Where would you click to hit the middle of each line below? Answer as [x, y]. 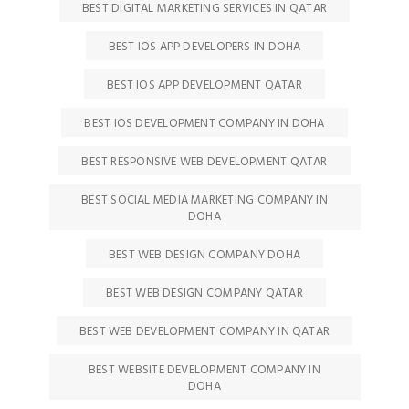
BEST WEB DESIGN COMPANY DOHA [204, 255]
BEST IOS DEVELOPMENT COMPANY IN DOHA [204, 124]
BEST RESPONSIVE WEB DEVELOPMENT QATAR [204, 162]
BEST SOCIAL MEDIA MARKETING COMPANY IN [204, 200]
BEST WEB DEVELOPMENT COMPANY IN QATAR [204, 332]
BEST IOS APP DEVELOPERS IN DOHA [204, 47]
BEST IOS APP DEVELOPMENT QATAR [204, 85]
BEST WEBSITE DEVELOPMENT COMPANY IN [204, 370]
